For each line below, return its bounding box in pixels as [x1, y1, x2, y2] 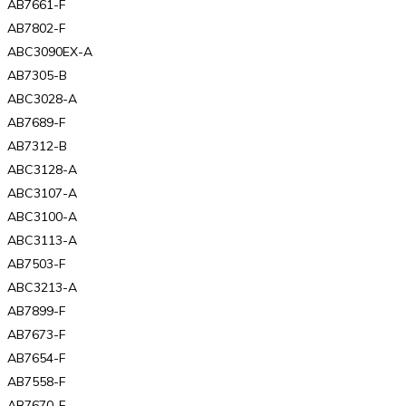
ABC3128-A [7, 160, 77, 178]
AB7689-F [7, 113, 66, 130]
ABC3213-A [7, 278, 77, 295]
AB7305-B [7, 66, 67, 83]
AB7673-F [7, 325, 66, 343]
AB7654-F [7, 349, 66, 366]
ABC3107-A [7, 184, 77, 201]
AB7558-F [7, 372, 66, 390]
